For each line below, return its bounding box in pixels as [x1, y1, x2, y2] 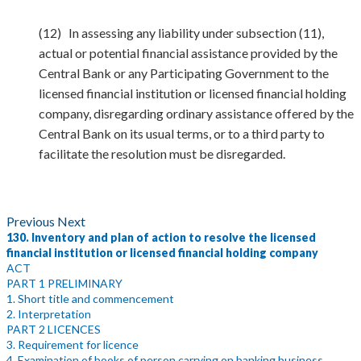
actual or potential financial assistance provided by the [39, 45, 338, 60]
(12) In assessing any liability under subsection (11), [39, 25, 324, 40]
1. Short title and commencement [6, 292, 174, 305]
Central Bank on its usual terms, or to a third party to [39, 126, 325, 141]
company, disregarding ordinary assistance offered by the [39, 106, 354, 121]
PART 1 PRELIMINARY [6, 276, 122, 290]
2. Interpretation [6, 307, 91, 321]
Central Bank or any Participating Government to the [39, 65, 329, 81]
